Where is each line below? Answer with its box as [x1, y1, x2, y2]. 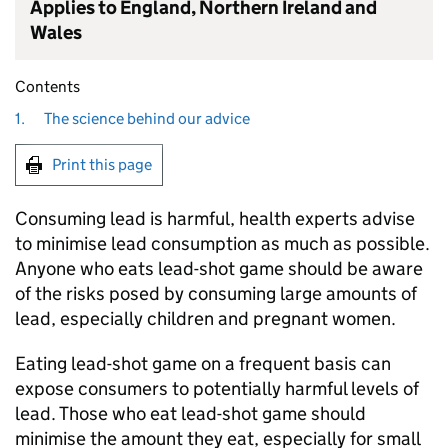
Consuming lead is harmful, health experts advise [15, 207, 415, 230]
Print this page [52, 155, 152, 174]
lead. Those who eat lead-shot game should [15, 402, 366, 425]
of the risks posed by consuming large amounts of [15, 282, 417, 305]
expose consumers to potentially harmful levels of [15, 377, 419, 400]
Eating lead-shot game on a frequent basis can [15, 352, 391, 375]
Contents [15, 77, 80, 96]
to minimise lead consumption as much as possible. [15, 232, 430, 255]
